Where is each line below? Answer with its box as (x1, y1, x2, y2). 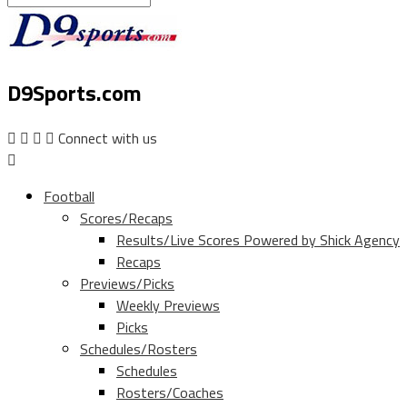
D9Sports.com (7, 76, 142, 110)
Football (44, 185, 94, 208)
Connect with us (58, 127, 157, 150)
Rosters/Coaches (116, 382, 223, 404)
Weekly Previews (116, 294, 220, 317)
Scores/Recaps (80, 207, 173, 230)
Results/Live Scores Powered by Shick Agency (116, 229, 400, 252)
